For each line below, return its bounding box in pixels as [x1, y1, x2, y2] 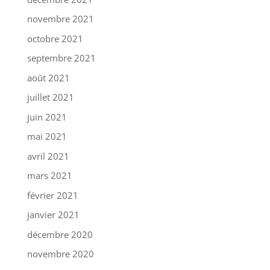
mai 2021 [27, 130, 67, 142]
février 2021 [27, 189, 78, 201]
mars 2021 [27, 169, 72, 181]
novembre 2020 [27, 248, 94, 260]
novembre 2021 [27, 13, 94, 25]
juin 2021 [27, 110, 67, 123]
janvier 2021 [27, 209, 80, 221]
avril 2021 [27, 149, 69, 162]
